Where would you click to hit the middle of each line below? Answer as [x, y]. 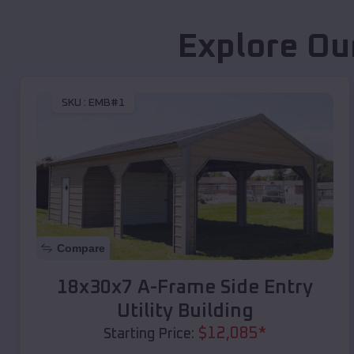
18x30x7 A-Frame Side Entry [185, 287]
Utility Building [185, 311]
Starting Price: [149, 334]
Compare [81, 248]
